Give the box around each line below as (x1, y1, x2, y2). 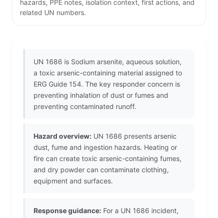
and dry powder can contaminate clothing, (34, 165, 169, 174)
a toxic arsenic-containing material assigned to (34, 69, 182, 77)
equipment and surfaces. (34, 177, 113, 185)
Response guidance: (34, 206, 101, 215)
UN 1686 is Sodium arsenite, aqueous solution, (34, 57, 182, 66)
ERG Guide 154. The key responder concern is (34, 80, 180, 89)
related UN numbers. (20, 8, 86, 17)
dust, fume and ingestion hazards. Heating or (34, 143, 177, 152)
